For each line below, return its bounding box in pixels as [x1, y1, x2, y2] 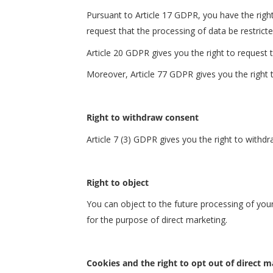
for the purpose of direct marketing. [87, 214, 227, 225]
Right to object [87, 176, 149, 188]
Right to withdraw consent [87, 112, 199, 123]
